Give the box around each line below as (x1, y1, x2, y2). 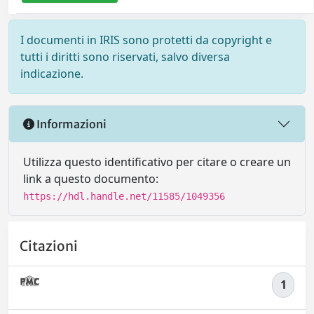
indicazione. (20, 66, 83, 82)
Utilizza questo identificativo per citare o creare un (23, 154, 291, 170)
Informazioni (34, 116, 107, 131)
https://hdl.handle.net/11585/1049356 (23, 191, 225, 203)
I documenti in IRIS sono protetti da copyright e (20, 32, 272, 48)
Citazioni (20, 237, 78, 254)
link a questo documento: (23, 171, 158, 187)
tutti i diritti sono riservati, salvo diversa (20, 49, 230, 65)
